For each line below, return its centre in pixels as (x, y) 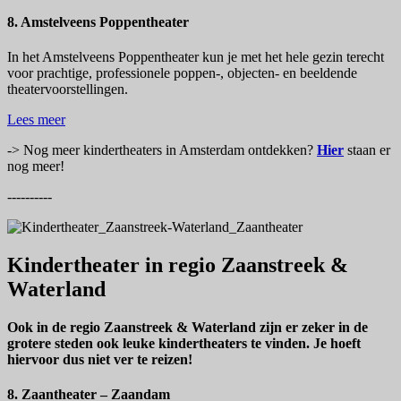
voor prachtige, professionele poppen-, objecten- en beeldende (182, 73)
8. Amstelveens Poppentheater (98, 22)
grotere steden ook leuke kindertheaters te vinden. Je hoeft (184, 344)
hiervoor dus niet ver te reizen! (100, 360)
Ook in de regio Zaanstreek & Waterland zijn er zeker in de (188, 328)
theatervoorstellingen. (68, 90)
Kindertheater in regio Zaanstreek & (178, 265)
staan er (367, 150)
